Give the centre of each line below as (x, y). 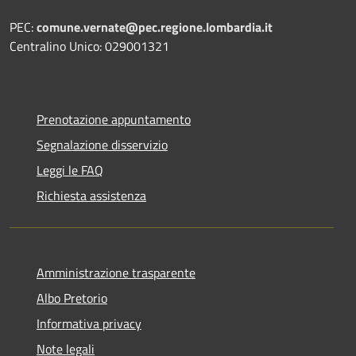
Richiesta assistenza (91, 195)
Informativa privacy (89, 323)
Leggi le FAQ (70, 170)
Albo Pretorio (72, 298)
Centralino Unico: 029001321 (89, 46)
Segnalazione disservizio (102, 144)
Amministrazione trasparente (116, 272)
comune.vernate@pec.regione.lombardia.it (155, 27)
